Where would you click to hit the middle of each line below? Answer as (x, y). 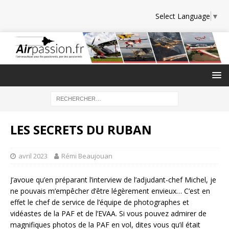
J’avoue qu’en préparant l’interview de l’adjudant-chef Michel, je (113, 180)
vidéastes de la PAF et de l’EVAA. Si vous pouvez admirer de (108, 214)
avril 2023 (33, 156)
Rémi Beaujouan (87, 156)
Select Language (183, 16)
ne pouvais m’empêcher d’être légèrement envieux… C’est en (110, 191)
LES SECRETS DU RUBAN (81, 130)
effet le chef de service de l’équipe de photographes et (100, 202)
